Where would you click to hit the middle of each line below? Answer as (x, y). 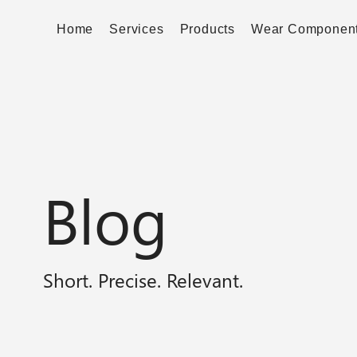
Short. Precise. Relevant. (143, 280)
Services (137, 29)
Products (208, 29)
